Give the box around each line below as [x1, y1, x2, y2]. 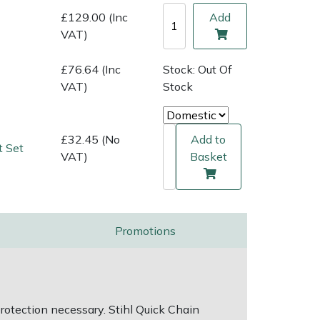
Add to [191, 132, 226, 147]
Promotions [115, 223, 176, 238]
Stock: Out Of [162, 61, 232, 76]
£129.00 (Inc [61, 10, 128, 25]
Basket [189, 149, 227, 164]
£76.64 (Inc [61, 61, 121, 76]
